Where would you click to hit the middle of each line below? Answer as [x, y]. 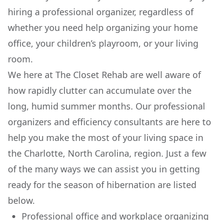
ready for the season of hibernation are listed [102, 185]
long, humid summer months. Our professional [107, 106]
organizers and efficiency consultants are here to [110, 122]
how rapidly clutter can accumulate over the [100, 90]
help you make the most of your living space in [106, 137]
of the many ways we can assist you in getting [104, 169]
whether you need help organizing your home [103, 27]
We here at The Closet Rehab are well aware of [104, 75]
